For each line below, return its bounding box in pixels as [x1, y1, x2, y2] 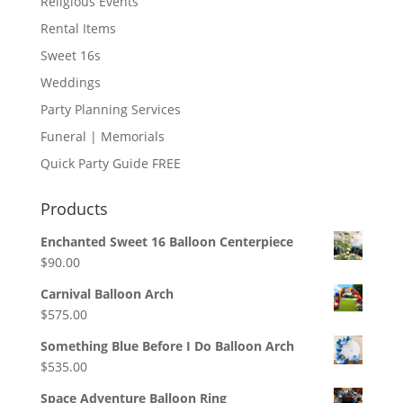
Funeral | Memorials [40, 128, 165, 146]
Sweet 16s [40, 47, 101, 65]
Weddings [40, 74, 101, 92]
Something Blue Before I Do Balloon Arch [40, 337, 294, 355]
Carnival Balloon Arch [40, 285, 174, 303]
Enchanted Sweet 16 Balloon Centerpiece [40, 233, 293, 251]
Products [40, 198, 108, 220]
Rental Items [40, 20, 116, 38]
